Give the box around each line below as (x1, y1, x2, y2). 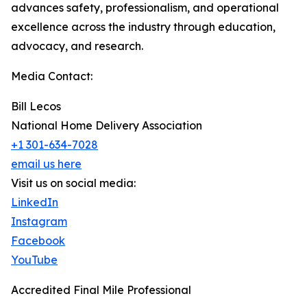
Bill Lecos (11, 99, 61, 114)
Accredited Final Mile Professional (11, 283, 191, 297)
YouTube (11, 253, 58, 267)
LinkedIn (11, 195, 58, 210)
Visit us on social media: (11, 176, 136, 191)
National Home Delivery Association (11, 119, 202, 133)
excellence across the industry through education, (11, 20, 275, 34)
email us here (11, 157, 82, 171)
